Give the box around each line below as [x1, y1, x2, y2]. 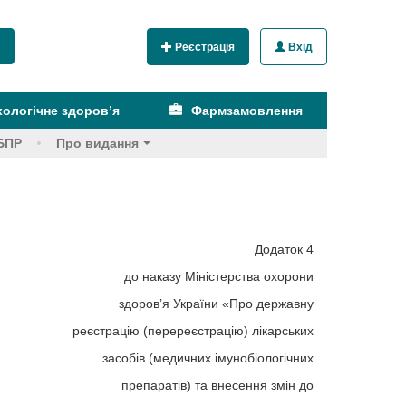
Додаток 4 [255, 242, 314, 256]
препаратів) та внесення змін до [121, 378, 314, 392]
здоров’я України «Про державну [119, 296, 314, 311]
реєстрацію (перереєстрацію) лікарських [72, 324, 314, 338]
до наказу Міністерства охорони [124, 269, 314, 284]
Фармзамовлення [190, 103, 303, 118]
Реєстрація [172, 40, 235, 53]
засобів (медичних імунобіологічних [102, 351, 314, 365]
